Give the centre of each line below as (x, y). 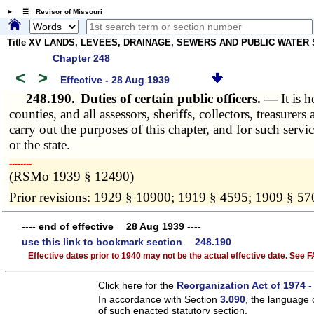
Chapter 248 (81, 58)
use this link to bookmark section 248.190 (127, 241)
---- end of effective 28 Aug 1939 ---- (111, 227)
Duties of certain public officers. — (181, 98)
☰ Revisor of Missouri (59, 12)
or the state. (40, 144)
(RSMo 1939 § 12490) (72, 176)
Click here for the (138, 286)
